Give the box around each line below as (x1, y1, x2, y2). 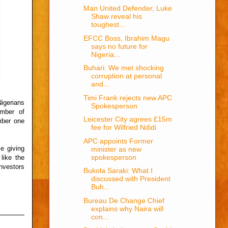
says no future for (91, 42, 148, 50)
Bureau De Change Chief (83, 196, 164, 205)
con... (91, 212, 109, 221)
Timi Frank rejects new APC (83, 93, 172, 102)
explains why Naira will (91, 204, 163, 213)
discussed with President (91, 175, 170, 183)
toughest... (91, 20, 125, 29)
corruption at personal (91, 72, 162, 80)
